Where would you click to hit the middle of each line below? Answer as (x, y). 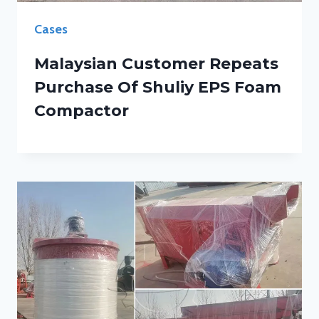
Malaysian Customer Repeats (156, 64)
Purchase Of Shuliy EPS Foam (158, 87)
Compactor (82, 111)
